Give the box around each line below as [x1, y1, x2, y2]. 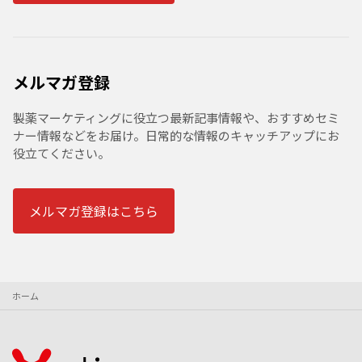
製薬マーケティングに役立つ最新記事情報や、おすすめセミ [13, 109, 339, 127]
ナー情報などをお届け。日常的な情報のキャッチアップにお [13, 127, 339, 145]
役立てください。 [13, 145, 110, 162]
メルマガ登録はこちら [29, 201, 158, 221]
